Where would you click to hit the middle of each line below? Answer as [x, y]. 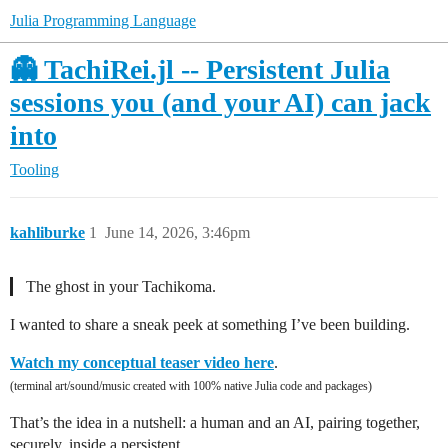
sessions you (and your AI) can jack [220, 102]
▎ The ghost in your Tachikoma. [113, 286]
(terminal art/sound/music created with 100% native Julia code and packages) [191, 386]
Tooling [34, 169]
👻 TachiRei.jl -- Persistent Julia [200, 69]
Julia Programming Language [103, 20]
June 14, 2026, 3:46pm [177, 232]
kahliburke [47, 232]
